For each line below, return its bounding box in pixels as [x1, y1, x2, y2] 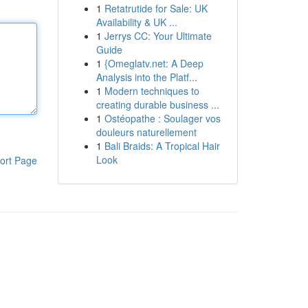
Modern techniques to [104, 84, 199, 98]
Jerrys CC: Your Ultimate [104, 29, 212, 43]
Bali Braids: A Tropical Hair [104, 139, 220, 153]
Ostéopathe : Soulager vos [104, 111, 221, 125]
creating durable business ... [96, 98, 219, 111]
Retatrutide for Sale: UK [104, 1, 208, 15]
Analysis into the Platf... [96, 70, 197, 84]
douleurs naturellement [96, 125, 197, 139]
